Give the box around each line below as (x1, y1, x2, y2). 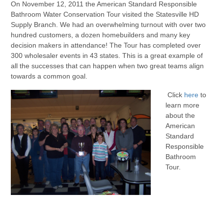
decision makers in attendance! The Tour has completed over (11, 41, 201, 50)
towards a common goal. (11, 72, 88, 81)
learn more (165, 101, 200, 110)
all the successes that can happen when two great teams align (11, 62, 204, 70)
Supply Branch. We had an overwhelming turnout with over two (11, 21, 206, 29)
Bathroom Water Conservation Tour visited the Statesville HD (11, 10, 199, 19)
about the (165, 111, 195, 120)
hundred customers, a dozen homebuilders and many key (11, 31, 191, 39)
